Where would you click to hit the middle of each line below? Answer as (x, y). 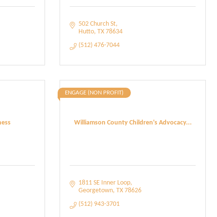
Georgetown (95, 191)
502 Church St (97, 24)
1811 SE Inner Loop (104, 183)
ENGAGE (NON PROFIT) (94, 93)
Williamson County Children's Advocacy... (133, 123)
